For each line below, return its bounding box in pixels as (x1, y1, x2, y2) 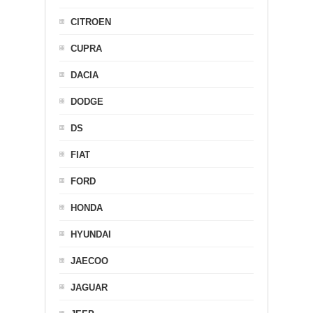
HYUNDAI (71, 228, 111, 240)
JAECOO (71, 255, 108, 266)
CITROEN (71, 16, 111, 27)
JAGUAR (71, 282, 108, 293)
